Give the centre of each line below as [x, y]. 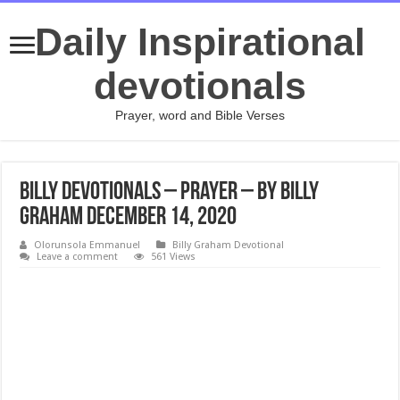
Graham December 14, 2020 [129, 218]
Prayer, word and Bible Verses [200, 115]
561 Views [174, 257]
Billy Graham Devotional [229, 245]
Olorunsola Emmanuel [87, 245]
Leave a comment [78, 257]
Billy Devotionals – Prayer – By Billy [170, 193]
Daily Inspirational [200, 42]
